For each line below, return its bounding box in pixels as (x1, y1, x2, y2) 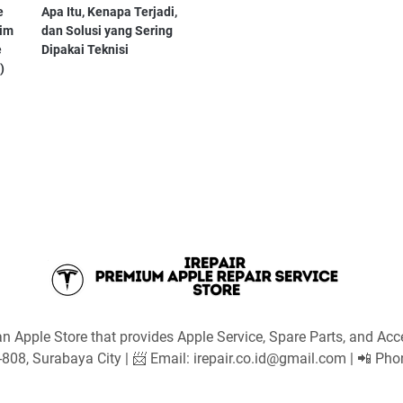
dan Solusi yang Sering (40, 22, 173, 38)
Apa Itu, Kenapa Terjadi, (40, 4, 177, 19)
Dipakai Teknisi (40, 41, 129, 57)
